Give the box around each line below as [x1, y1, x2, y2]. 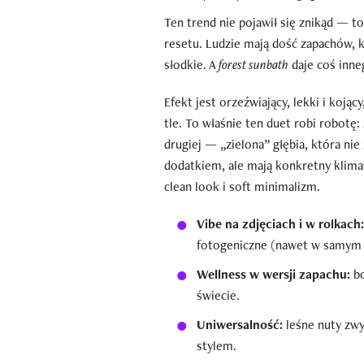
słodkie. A [164, 55, 219, 73]
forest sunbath [219, 55, 288, 73]
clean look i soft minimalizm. [164, 177, 320, 195]
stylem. [197, 336, 236, 354]
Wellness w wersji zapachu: [197, 265, 350, 283]
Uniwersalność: [197, 315, 283, 333]
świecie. [197, 286, 240, 304]
